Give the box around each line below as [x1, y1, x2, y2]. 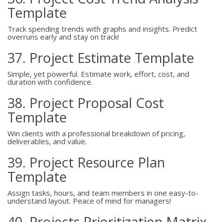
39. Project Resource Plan [7, 153, 165, 171]
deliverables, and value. [7, 136, 87, 146]
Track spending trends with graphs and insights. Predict [7, 24, 197, 34]
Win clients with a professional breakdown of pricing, [7, 128, 185, 138]
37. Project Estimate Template [7, 49, 194, 67]
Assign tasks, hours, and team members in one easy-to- [7, 188, 199, 198]
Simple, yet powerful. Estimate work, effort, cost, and [7, 69, 189, 79]
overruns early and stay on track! [7, 32, 119, 42]
